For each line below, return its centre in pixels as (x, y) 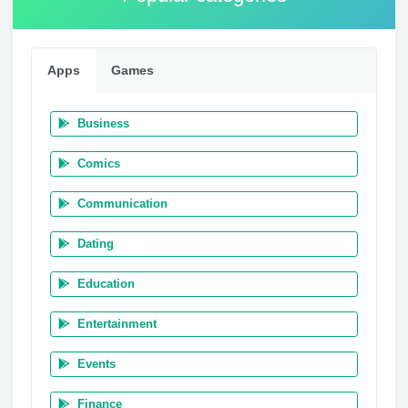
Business (103, 123)
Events (97, 364)
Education (106, 284)
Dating (96, 244)
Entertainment (117, 324)
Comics (99, 163)
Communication (122, 204)
